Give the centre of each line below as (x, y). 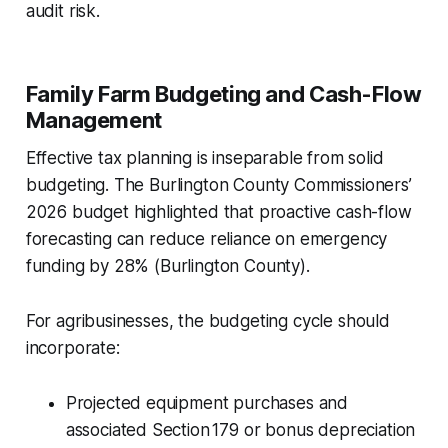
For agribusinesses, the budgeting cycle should (207, 320)
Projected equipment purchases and (207, 402)
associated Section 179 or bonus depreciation (240, 429)
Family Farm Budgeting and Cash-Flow (223, 93)
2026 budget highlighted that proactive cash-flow (218, 211)
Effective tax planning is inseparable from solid (204, 157)
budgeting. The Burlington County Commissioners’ (218, 184)
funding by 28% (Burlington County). (167, 265)
